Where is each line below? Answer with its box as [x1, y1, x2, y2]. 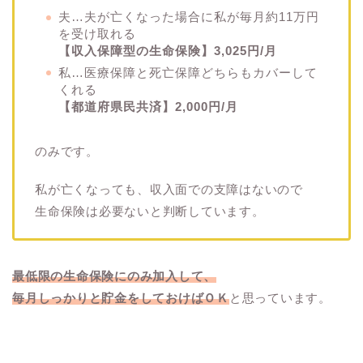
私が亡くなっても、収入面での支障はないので [35, 181, 303, 196]
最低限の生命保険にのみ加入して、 [12, 268, 217, 283]
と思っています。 [228, 290, 332, 305]
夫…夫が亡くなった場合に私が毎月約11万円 [58, 10, 319, 24]
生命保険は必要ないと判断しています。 [35, 203, 265, 218]
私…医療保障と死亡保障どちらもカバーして [58, 65, 318, 79]
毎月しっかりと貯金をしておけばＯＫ [12, 290, 229, 305]
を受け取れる [58, 27, 136, 41]
